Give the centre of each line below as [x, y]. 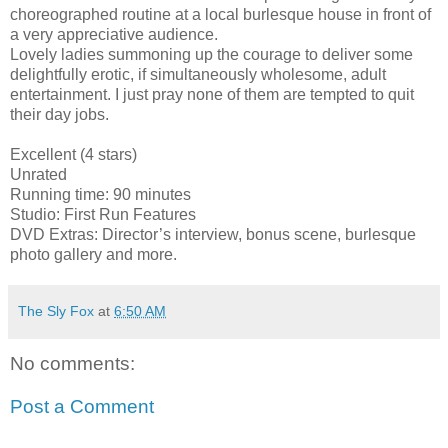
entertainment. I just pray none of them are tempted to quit [212, 94]
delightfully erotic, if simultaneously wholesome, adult [198, 74]
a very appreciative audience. [114, 34]
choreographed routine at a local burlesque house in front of [220, 14]
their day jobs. [59, 114]
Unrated [38, 174]
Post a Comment [82, 407]
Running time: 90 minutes [100, 194]
